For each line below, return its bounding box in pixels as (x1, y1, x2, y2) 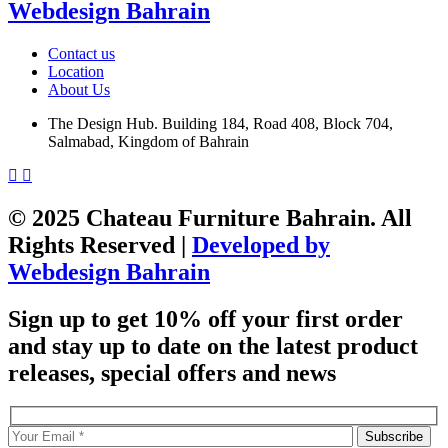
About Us (48, 80, 110, 98)
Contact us (48, 44, 115, 62)
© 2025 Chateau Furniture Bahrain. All (8, 204, 412, 231)
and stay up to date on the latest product (8, 332, 418, 359)
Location (48, 62, 104, 80)
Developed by (192, 231, 330, 258)
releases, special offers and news (8, 359, 336, 386)
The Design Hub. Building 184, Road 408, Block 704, (48, 114, 393, 132)
